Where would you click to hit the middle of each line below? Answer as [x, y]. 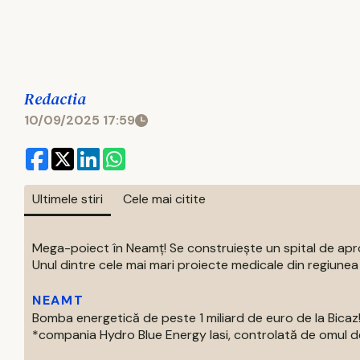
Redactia [55, 99]
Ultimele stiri [67, 199]
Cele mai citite [164, 199]
